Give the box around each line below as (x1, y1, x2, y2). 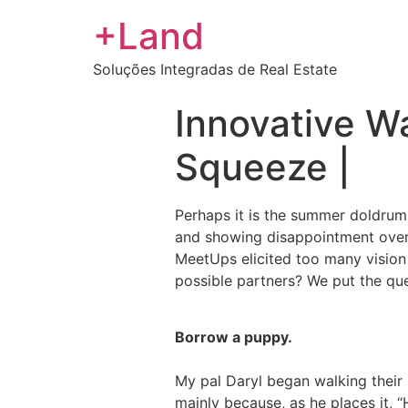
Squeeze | (175, 145, 351, 189)
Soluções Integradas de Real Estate (93, 60, 337, 78)
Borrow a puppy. (175, 328, 292, 347)
